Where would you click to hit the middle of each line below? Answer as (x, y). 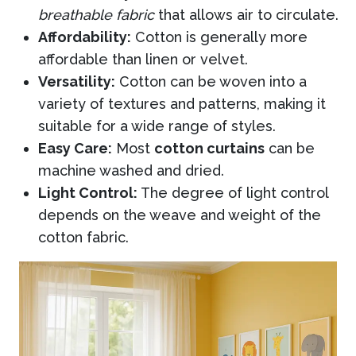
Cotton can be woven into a (211, 81)
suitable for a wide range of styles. (157, 126)
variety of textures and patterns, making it (182, 103)
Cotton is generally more (219, 37)
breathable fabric (96, 14)
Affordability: (85, 37)
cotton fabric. (83, 237)
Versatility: (77, 81)
